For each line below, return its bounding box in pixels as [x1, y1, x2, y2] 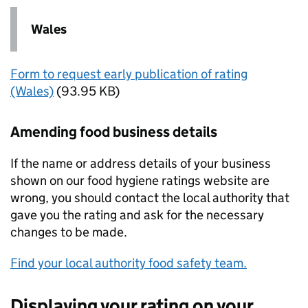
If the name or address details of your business [10, 155, 271, 172]
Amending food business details [10, 123, 217, 142]
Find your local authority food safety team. [10, 255, 247, 272]
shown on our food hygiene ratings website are [10, 173, 269, 189]
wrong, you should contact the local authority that [10, 190, 289, 206]
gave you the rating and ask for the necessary [10, 207, 264, 223]
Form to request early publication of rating [10, 66, 247, 82]
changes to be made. [10, 224, 127, 241]
